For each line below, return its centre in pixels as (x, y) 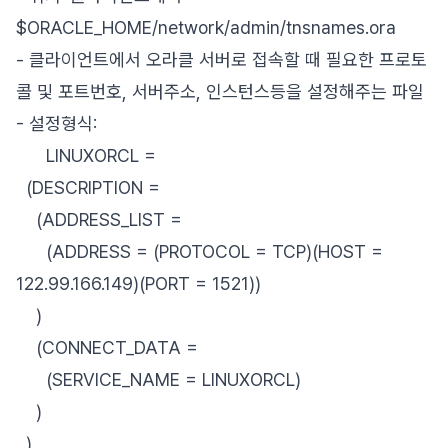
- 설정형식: (56, 123)
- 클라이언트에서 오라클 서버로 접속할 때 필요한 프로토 (221, 59)
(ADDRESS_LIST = (99, 219)
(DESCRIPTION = (88, 187)
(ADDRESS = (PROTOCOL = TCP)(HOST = (199, 251)
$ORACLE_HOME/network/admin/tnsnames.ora (206, 27)
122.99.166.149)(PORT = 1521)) (138, 283)
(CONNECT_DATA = (107, 347)
